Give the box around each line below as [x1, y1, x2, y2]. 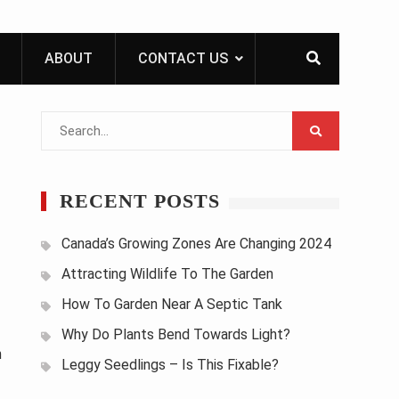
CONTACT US [138, 50, 228, 67]
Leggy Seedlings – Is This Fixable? [61, 356, 279, 373]
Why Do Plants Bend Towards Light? [61, 326, 290, 343]
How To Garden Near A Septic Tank [61, 296, 282, 313]
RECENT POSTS [60, 190, 220, 212]
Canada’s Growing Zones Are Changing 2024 [61, 235, 331, 252]
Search [40, 114, 84, 131]
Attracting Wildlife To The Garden [61, 265, 273, 282]
